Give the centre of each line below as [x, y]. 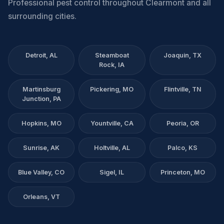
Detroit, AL [41, 55]
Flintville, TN [182, 89]
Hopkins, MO [41, 123]
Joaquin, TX [183, 55]
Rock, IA [112, 65]
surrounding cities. [42, 16]
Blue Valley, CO [41, 172]
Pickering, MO [112, 89]
